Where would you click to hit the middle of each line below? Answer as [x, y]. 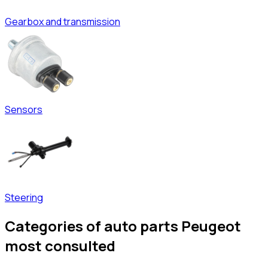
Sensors [24, 110]
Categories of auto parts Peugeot [123, 226]
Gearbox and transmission [63, 22]
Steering [24, 198]
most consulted [60, 246]
